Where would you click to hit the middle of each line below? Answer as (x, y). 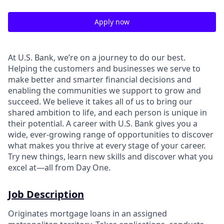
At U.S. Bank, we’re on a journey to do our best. (97, 57)
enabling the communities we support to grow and (104, 90)
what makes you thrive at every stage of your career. (107, 145)
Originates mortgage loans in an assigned (87, 213)
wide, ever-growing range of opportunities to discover (111, 134)
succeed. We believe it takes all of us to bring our (100, 101)
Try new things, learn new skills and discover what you (110, 156)
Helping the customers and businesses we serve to (104, 68)
